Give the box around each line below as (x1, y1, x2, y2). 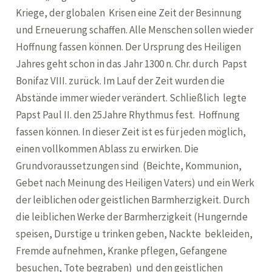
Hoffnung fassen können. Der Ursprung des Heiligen (16, 40, 242, 53)
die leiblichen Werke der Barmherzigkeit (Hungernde (16, 210, 248, 223)
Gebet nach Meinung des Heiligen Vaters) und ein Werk (16, 176, 255, 189)
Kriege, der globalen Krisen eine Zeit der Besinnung (16, 6, 242, 19)
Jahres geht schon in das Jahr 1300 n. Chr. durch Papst (16, 57, 248, 70)
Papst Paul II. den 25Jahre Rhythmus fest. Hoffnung (16, 108, 240, 121)
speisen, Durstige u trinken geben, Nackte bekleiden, (16, 227, 253, 240)
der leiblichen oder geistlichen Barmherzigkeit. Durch (16, 193, 250, 206)
